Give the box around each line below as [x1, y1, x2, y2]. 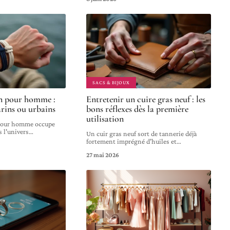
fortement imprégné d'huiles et [86, 137, 177, 145]
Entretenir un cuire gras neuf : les [86, 93, 206, 105]
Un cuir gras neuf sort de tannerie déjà [86, 129, 197, 138]
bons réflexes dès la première [86, 103, 189, 114]
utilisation [86, 112, 124, 124]
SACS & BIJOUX [92, 79, 130, 85]
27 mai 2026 [86, 150, 120, 159]
